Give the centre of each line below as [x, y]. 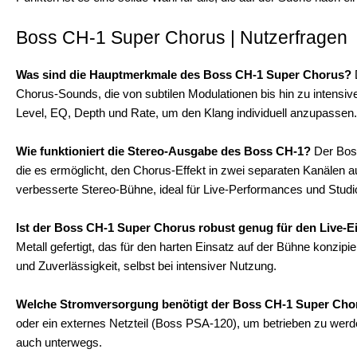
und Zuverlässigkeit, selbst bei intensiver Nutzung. [146, 265]
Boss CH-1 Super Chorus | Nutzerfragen [182, 37]
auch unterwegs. [59, 342]
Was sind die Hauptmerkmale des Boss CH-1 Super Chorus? [184, 74]
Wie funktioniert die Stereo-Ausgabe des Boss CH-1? [163, 151]
